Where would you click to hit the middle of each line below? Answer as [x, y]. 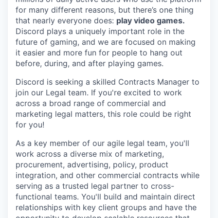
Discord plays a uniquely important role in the [100, 31]
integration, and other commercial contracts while [108, 175]
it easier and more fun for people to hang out [99, 53]
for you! [30, 125]
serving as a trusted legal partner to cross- [95, 186]
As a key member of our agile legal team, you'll [102, 143]
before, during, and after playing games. [90, 63]
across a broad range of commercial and [91, 103]
